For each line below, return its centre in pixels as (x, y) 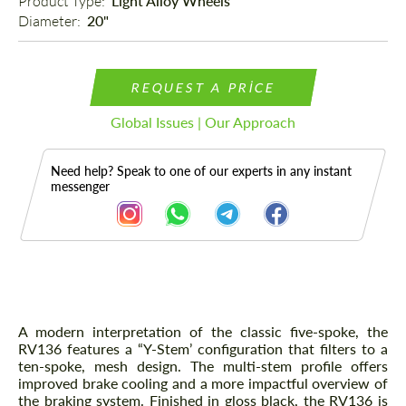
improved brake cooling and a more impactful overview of (203, 383)
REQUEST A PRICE (203, 88)
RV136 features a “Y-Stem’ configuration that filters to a (203, 349)
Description (80, 322)
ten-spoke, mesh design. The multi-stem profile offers (203, 366)
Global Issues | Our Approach (203, 122)
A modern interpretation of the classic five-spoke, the (203, 332)
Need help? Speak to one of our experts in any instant (201, 171)
